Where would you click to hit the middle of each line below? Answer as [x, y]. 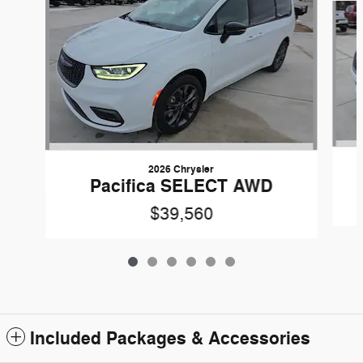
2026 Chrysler [181, 170]
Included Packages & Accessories [170, 339]
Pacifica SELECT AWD [181, 187]
